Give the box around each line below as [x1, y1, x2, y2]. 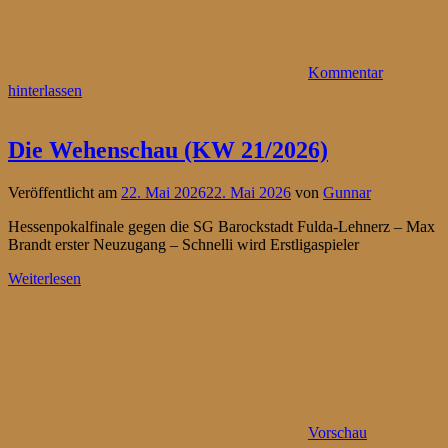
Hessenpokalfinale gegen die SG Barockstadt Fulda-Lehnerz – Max [8, 218, 435, 236]
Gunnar [323, 184, 371, 202]
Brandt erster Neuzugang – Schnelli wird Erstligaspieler [8, 236, 359, 254]
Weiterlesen [8, 270, 81, 288]
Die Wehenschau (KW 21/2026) [8, 137, 328, 164]
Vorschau [308, 424, 367, 442]
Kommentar [308, 63, 383, 81]
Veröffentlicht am [8, 184, 121, 202]
